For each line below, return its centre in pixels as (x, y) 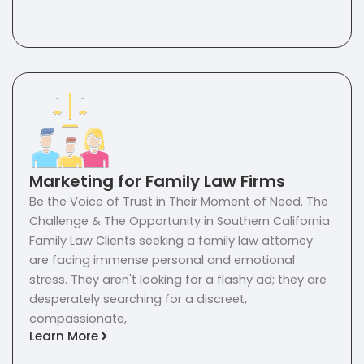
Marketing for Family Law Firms (157, 182)
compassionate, (78, 319)
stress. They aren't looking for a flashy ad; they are (178, 280)
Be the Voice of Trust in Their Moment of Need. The (179, 202)
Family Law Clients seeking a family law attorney (171, 241)
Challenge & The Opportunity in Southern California (180, 221)
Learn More (64, 336)
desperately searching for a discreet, (138, 299)
